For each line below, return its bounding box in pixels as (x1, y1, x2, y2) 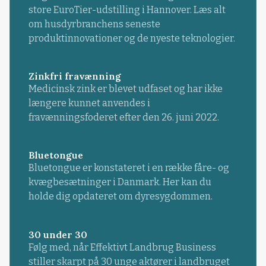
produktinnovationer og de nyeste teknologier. (28, 33, 235, 45)
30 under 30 (28, 228, 87, 240)
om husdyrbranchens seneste (28, 18, 160, 30)
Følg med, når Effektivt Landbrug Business (28, 241, 216, 253)
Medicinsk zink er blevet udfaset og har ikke (28, 83, 223, 95)
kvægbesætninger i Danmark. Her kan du (28, 176, 211, 188)
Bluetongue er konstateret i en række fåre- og (28, 162, 229, 174)
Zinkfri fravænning (28, 70, 121, 83)
